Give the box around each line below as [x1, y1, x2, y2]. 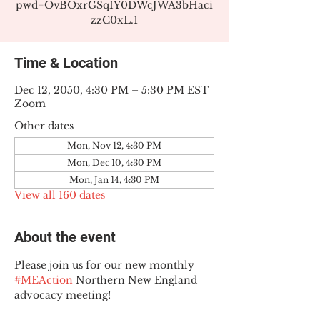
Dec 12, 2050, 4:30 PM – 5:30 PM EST [14, 84, 209, 96]
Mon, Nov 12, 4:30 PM [67, 140, 161, 151]
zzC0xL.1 [91, 14, 138, 26]
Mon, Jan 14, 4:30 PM [69, 174, 159, 185]
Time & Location [14, 54, 118, 71]
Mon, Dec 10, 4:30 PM [67, 157, 161, 168]
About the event [14, 229, 116, 246]
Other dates [14, 119, 74, 132]
